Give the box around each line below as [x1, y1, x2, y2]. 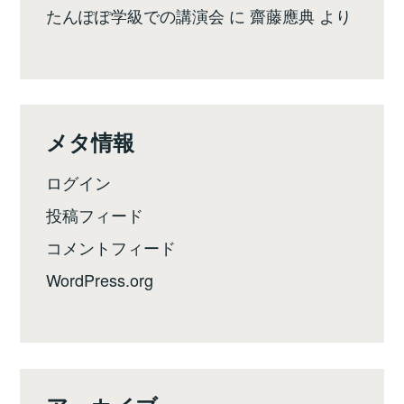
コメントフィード [46, 234, 177, 259]
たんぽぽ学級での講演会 [46, 3, 225, 27]
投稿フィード [46, 203, 144, 227]
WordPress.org [46, 267, 154, 291]
